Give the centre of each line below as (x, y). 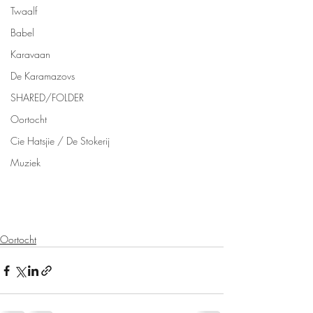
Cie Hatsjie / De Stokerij (60, 141)
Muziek (26, 162)
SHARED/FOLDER (47, 97)
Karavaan (30, 54)
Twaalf (24, 11)
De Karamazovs (43, 76)
